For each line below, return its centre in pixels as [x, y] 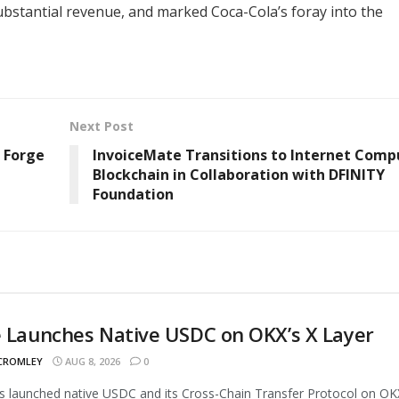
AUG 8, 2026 [91, 361]
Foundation [133, 194]
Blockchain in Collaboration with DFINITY [238, 174]
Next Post [101, 126]
